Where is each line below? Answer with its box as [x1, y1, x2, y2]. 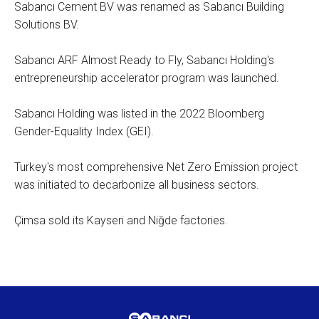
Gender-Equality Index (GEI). [14, 125, 154, 138]
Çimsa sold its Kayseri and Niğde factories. [14, 214, 228, 227]
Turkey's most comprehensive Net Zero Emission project [14, 160, 298, 174]
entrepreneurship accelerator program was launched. [14, 71, 279, 85]
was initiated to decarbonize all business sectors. [14, 178, 259, 192]
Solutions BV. [14, 18, 79, 31]
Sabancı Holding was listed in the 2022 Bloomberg [14, 107, 264, 120]
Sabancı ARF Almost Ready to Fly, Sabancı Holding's [14, 53, 274, 67]
